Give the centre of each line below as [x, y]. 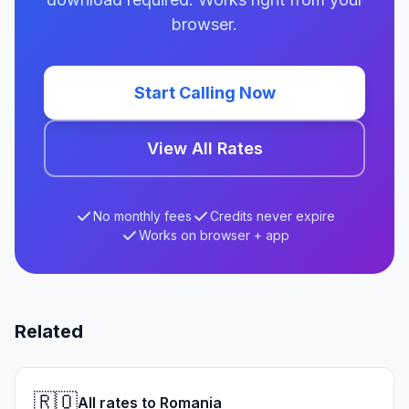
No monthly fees [142, 216]
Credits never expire [272, 216]
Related [49, 331]
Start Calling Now [204, 93]
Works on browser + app [214, 235]
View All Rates [204, 148]
